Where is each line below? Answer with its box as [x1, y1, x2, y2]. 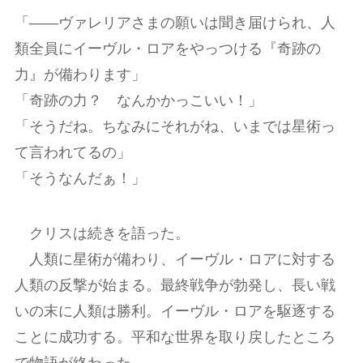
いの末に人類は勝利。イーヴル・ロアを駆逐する [14, 302, 335, 319]
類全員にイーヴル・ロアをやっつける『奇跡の [14, 40, 321, 57]
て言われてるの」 [14, 143, 131, 160]
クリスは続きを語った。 [14, 224, 190, 241]
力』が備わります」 [14, 66, 146, 83]
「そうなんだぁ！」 [14, 169, 146, 186]
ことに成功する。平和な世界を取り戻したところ [14, 328, 335, 345]
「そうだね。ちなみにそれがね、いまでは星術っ [14, 117, 335, 135]
